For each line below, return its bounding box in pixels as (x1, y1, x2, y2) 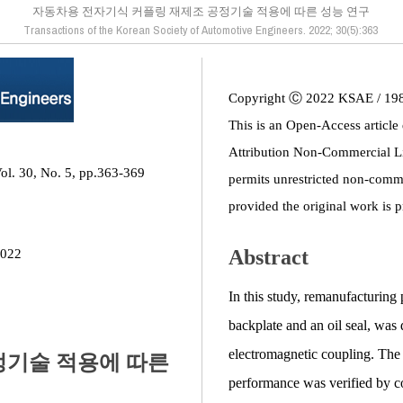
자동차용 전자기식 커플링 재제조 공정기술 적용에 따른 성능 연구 (31, 3, 370, 19)
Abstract (228, 246, 309, 269)
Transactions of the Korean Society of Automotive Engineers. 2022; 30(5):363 (23, 22, 378, 38)
